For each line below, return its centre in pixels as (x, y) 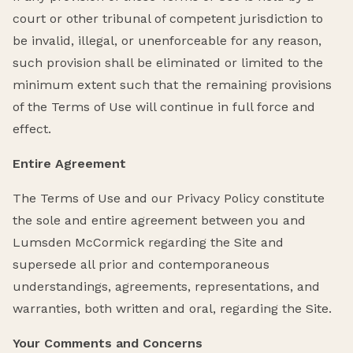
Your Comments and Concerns (108, 343)
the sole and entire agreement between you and (159, 220)
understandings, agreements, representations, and (166, 286)
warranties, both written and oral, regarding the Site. (172, 308)
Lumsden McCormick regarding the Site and (148, 242)
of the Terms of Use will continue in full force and (164, 106)
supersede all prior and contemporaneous (141, 264)
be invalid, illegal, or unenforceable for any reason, (167, 40)
